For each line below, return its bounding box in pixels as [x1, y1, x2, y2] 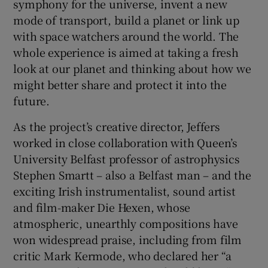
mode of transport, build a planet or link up [13, 11, 239, 28]
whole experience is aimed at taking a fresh [13, 44, 239, 60]
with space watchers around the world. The [13, 28, 239, 44]
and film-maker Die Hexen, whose [13, 199, 191, 215]
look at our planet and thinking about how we [13, 60, 251, 76]
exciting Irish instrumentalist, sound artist [13, 182, 236, 199]
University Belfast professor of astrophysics [13, 150, 240, 166]
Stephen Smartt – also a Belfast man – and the [13, 166, 251, 182]
